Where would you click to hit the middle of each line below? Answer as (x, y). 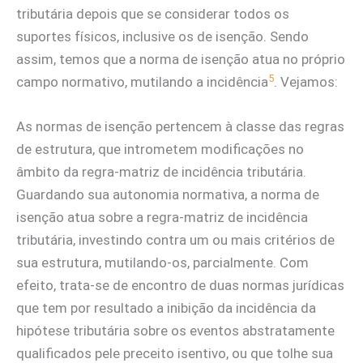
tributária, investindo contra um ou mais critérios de (175, 240)
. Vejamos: (306, 82)
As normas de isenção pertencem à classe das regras (180, 127)
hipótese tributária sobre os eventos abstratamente (175, 331)
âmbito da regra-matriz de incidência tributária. (161, 172)
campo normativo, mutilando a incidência (142, 82)
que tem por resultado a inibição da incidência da (166, 308)
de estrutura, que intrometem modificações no (160, 149)
